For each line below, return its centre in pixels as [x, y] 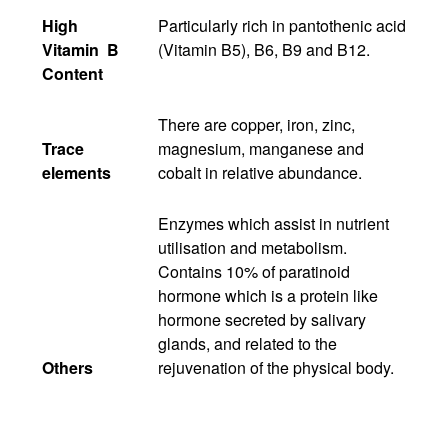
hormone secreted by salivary [262, 319]
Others [67, 367]
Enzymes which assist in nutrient [273, 223]
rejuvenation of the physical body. [276, 367]
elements [76, 172]
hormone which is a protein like [268, 295]
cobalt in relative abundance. [260, 172]
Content [72, 73]
